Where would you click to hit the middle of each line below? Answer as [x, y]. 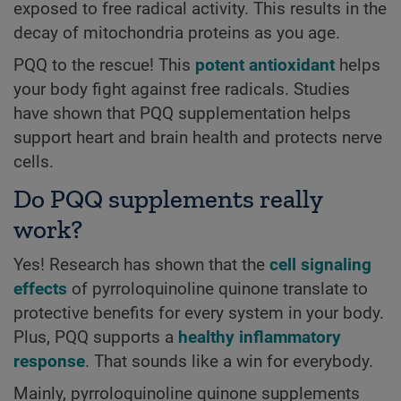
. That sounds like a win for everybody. [229, 361]
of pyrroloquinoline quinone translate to [218, 289]
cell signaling [320, 264]
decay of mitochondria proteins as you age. [177, 33]
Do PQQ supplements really [168, 198]
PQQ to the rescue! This [104, 66]
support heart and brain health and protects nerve [198, 138]
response [49, 361]
